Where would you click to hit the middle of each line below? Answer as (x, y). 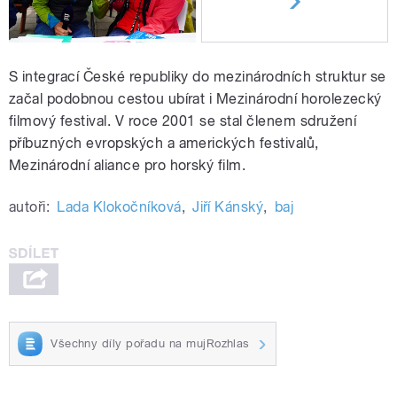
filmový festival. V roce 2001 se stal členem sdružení (183, 121)
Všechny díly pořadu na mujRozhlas (150, 343)
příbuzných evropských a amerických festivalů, (164, 144)
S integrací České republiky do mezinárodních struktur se (198, 77)
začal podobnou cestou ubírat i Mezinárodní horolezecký (195, 99)
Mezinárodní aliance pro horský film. (128, 166)
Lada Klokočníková (119, 207)
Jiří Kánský (228, 207)
